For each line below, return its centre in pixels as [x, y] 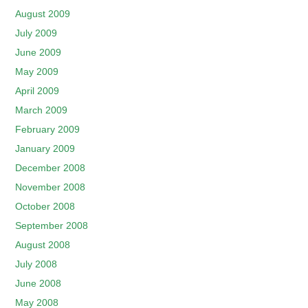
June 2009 [38, 52]
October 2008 [45, 206]
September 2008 [52, 225]
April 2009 [37, 91]
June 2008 [38, 283]
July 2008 [36, 264]
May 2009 [37, 71]
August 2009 [43, 14]
